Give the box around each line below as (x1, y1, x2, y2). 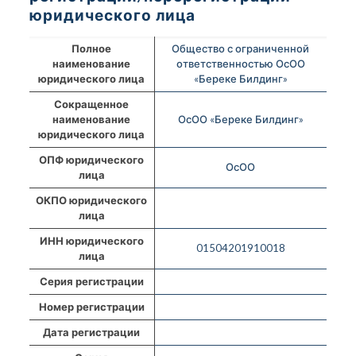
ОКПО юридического (36, 193, 148, 207)
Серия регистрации (39, 274, 144, 288)
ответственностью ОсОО (176, 56, 305, 70)
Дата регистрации (43, 325, 141, 339)
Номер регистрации (38, 300, 145, 313)
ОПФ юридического (39, 153, 145, 166)
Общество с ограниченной (172, 41, 310, 55)
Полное (72, 41, 112, 55)
